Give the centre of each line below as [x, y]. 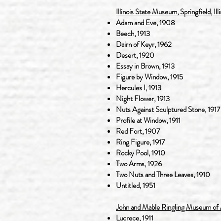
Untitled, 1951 [136, 185]
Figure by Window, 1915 [149, 77]
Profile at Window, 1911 [148, 120]
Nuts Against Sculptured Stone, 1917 [168, 110]
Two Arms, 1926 [139, 164]
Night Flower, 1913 [143, 99]
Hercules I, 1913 [139, 88]
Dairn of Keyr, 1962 [144, 44]
